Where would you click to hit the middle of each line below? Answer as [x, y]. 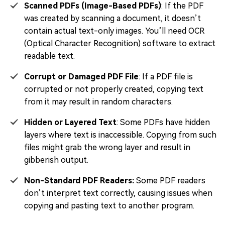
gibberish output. [56, 160]
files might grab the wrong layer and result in [107, 147]
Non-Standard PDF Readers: [79, 181]
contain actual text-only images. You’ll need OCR [114, 31]
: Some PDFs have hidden [163, 122]
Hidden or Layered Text [70, 122]
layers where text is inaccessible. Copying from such [120, 135]
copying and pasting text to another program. [109, 206]
